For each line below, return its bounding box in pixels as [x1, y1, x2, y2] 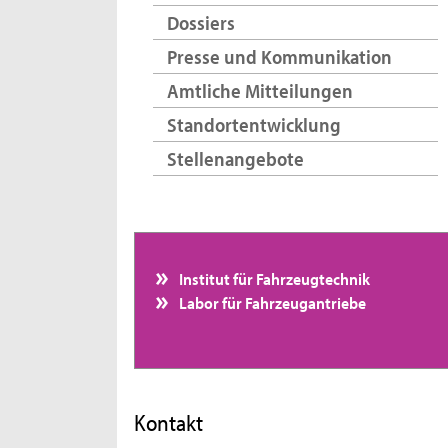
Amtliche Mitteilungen [166, 77, 353, 103]
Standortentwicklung [166, 111, 341, 137]
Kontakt [134, 408, 204, 438]
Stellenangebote [166, 145, 304, 171]
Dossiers [166, 10, 235, 36]
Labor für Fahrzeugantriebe [176, 291, 367, 314]
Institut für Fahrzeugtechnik [176, 267, 371, 290]
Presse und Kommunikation [166, 44, 392, 69]
